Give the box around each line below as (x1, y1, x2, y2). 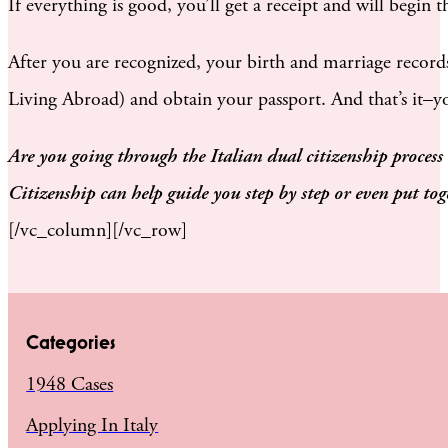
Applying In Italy (26, 413, 159, 439)
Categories (26, 331, 116, 355)
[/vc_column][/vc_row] (8, 217, 187, 243)
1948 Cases (26, 372, 114, 398)
